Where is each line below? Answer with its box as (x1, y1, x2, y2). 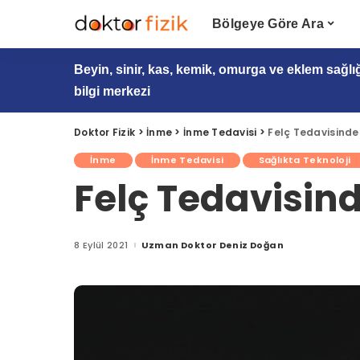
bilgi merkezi (74, 84, 150, 98)
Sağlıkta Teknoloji (258, 153, 351, 166)
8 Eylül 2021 (74, 238, 129, 252)
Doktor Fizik (74, 125, 136, 139)
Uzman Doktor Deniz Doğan (141, 238, 284, 252)
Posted (127, 241, 166, 255)
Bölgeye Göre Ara (211, 17, 325, 31)
